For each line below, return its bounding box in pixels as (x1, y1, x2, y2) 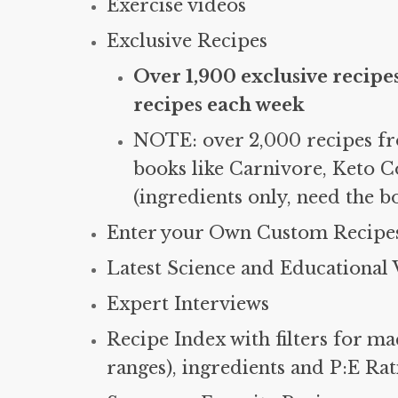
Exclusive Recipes (107, 30, 267, 52)
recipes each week (133, 94, 305, 115)
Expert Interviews (107, 293, 269, 314)
